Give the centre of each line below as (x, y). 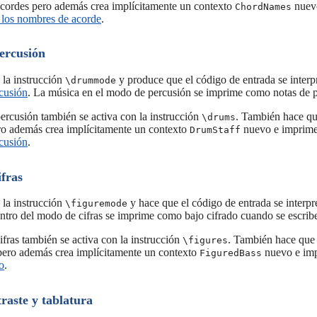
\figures (205, 241)
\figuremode (96, 204)
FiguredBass (231, 253)
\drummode (91, 81)
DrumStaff (215, 130)
